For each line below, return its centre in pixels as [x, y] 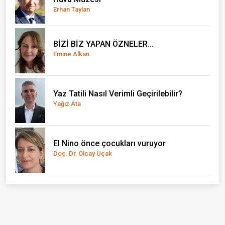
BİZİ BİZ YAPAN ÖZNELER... [103, 44]
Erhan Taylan [72, 9]
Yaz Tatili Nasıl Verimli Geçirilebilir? [118, 94]
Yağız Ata [67, 104]
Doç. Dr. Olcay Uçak [83, 154]
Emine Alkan [71, 54]
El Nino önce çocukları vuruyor [109, 144]
